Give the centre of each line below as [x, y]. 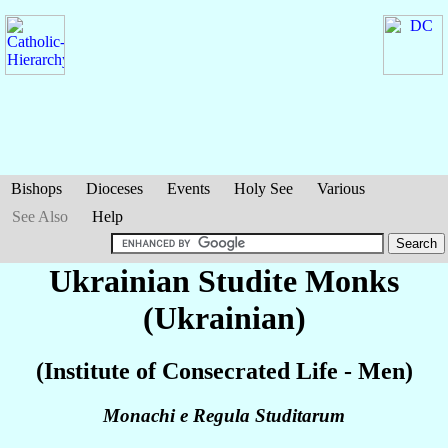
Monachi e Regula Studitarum [224, 416]
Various [341, 188]
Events [188, 188]
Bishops [36, 188]
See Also [40, 216]
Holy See [263, 188]
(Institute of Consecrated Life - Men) [224, 371]
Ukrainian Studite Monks [224, 281]
